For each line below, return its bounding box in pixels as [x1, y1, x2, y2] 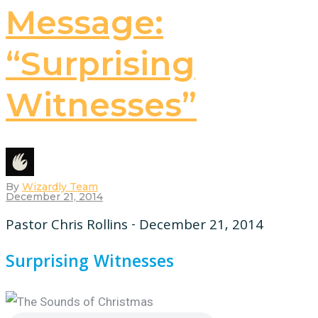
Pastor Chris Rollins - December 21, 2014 [6, 214, 263, 238]
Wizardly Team [22, 180, 98, 193]
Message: [6, 1, 163, 43]
